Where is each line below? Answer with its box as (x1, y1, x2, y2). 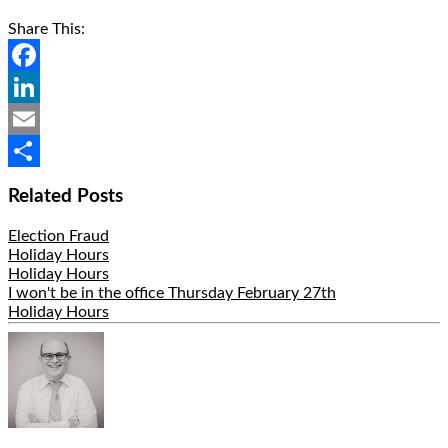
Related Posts (8, 187, 123, 207)
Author (7, 351, 57, 368)
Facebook (8, 78, 75, 95)
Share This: (8, 20, 85, 37)
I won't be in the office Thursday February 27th (8, 285, 336, 302)
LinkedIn (8, 110, 67, 127)
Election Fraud (8, 228, 109, 245)
